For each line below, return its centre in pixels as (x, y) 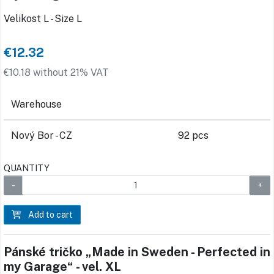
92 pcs (193, 136)
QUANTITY (27, 168)
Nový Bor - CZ (42, 136)
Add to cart (50, 215)
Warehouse (36, 105)
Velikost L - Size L (43, 19)
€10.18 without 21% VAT (56, 73)
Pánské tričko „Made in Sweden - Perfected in (137, 252)
